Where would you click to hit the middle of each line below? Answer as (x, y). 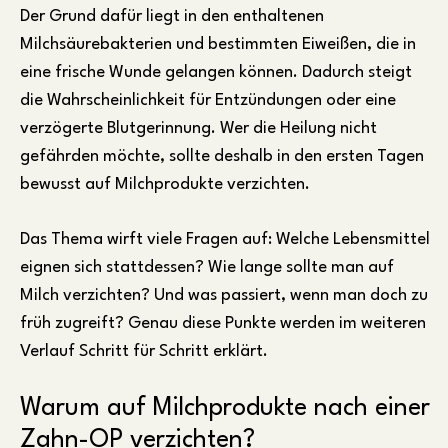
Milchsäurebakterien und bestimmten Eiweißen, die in (218, 44)
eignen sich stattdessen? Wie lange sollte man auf (207, 267)
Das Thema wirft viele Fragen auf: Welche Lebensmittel (225, 239)
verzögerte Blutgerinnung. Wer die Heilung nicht (198, 128)
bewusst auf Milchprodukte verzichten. (165, 184)
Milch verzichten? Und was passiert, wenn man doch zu (224, 295)
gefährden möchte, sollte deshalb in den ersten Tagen (222, 156)
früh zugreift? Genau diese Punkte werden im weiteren (223, 323)
